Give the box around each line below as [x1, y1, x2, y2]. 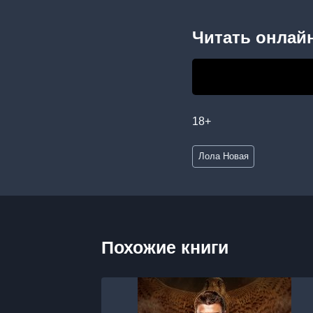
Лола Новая [198, 151, 249, 162]
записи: [192, 161, 231, 173]
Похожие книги [101, 238, 228, 258]
